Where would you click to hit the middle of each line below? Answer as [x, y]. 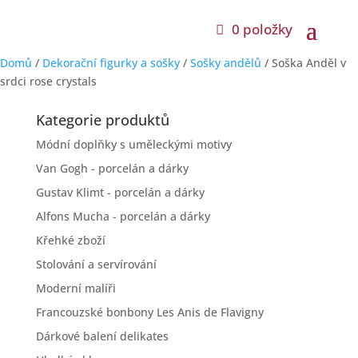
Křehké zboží [70, 240]
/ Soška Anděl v [304, 63]
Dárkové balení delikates [102, 336]
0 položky [263, 29]
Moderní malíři [76, 288]
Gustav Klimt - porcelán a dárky [120, 192]
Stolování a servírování [96, 264]
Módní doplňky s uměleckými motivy [133, 144]
